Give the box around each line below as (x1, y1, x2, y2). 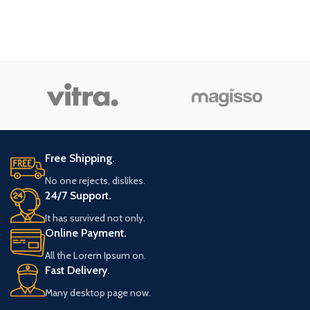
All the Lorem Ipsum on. (45, 249, 146, 262)
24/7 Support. (45, 189, 111, 202)
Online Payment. (45, 226, 127, 239)
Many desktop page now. (45, 286, 151, 299)
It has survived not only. (45, 212, 145, 224)
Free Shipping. (45, 152, 115, 165)
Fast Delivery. (45, 264, 110, 277)
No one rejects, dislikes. (45, 174, 145, 187)
